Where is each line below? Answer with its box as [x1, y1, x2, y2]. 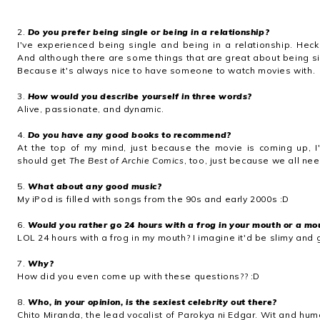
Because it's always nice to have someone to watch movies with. [17, 65, 316, 76]
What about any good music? [27, 181, 162, 191]
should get [17, 155, 69, 166]
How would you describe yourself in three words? [27, 91, 253, 101]
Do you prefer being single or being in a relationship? [27, 26, 270, 37]
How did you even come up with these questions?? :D [17, 271, 260, 281]
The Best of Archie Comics [69, 155, 184, 166]
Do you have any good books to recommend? [27, 129, 231, 140]
